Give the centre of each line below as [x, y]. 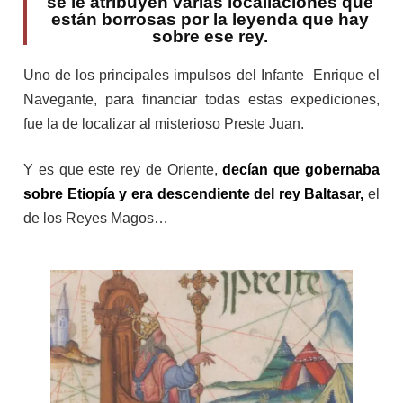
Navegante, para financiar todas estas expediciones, [201, 99]
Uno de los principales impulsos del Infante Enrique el [201, 75]
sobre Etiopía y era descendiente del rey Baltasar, [194, 193]
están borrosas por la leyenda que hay [210, 19]
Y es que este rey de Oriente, [123, 169]
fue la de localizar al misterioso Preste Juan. [166, 123]
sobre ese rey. [210, 36]
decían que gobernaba [301, 169]
